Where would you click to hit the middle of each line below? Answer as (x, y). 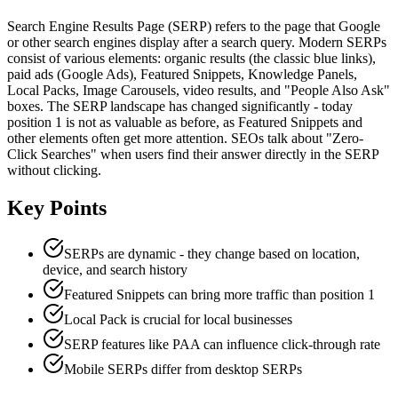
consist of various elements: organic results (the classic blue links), (191, 58)
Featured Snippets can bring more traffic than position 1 (219, 295)
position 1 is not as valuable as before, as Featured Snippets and (185, 122)
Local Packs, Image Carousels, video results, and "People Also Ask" (199, 90)
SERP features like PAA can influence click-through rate (222, 345)
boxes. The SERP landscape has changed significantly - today (180, 106)
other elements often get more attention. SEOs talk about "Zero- (185, 138)
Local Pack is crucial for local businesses (178, 320)
